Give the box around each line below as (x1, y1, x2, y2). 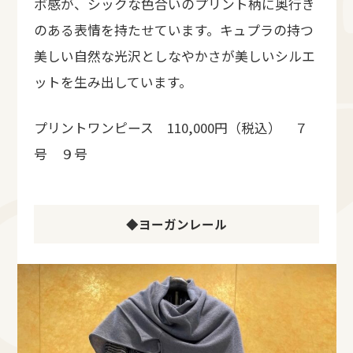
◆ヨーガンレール (126, 215, 227, 233)
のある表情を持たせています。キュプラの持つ (34, 20, 314, 39)
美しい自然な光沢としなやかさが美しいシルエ (34, 46, 315, 65)
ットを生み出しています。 (34, 72, 192, 91)
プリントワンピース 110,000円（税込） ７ (34, 118, 308, 138)
